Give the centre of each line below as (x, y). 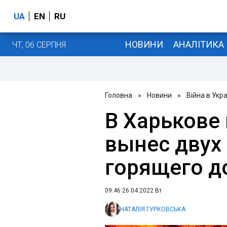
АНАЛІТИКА (198, 44)
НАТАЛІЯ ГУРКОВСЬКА (153, 209)
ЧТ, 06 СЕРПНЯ (39, 45)
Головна (119, 95)
